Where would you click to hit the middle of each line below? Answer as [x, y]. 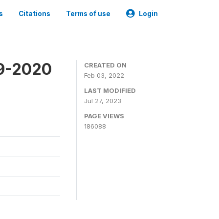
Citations [34, 14]
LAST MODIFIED [110, 90]
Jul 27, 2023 [103, 101]
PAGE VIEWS [104, 116]
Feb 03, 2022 [104, 75]
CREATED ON [105, 65]
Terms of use [88, 14]
